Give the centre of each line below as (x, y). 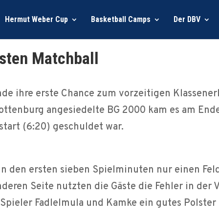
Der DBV (187, 19)
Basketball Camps (120, 19)
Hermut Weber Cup (36, 19)
